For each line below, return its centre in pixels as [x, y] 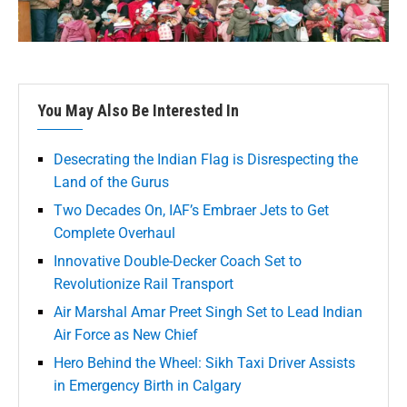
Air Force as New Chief [126, 334]
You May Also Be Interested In [138, 110]
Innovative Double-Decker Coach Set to [178, 261]
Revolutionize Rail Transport [144, 283]
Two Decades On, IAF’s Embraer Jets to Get [191, 210]
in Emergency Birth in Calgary [148, 385]
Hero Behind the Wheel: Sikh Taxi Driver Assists [204, 362]
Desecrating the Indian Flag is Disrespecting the [206, 159]
